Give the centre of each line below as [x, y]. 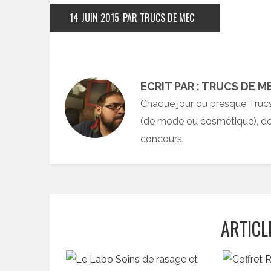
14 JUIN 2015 [94, 18]
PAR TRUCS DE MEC [158, 18]
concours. [162, 139]
